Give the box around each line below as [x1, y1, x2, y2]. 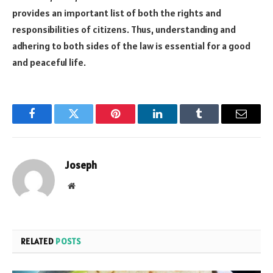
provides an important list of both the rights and [12, 6, 221, 19]
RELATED [21, 235, 56, 247]
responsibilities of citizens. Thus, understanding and [12, 23, 236, 35]
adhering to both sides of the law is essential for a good [12, 39, 250, 52]
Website [74, 180, 102, 190]
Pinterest [115, 117, 154, 129]
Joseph [65, 158, 97, 172]
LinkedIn [156, 117, 197, 129]
